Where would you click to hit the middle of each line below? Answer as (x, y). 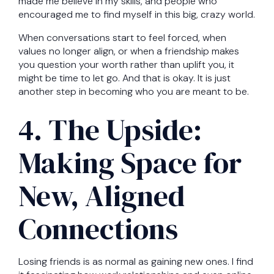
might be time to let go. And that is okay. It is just (124, 78)
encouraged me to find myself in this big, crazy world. (137, 15)
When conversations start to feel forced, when (122, 38)
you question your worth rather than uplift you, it (126, 65)
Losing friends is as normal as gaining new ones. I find (136, 262)
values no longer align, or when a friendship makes (129, 51)
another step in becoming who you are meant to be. (134, 92)
